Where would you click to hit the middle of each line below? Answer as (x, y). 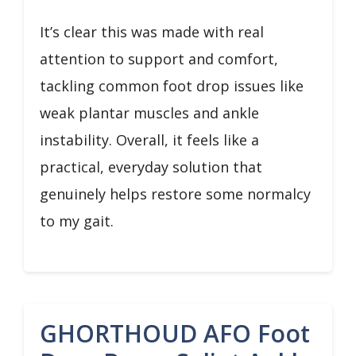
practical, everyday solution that (151, 166)
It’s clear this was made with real (152, 31)
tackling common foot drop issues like (172, 85)
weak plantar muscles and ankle (149, 112)
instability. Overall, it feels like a (149, 139)
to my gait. (77, 221)
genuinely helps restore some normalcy (175, 193)
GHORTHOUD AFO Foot (175, 333)
